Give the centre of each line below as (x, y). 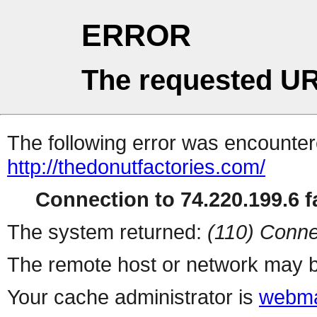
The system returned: (107, 232)
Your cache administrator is (133, 297)
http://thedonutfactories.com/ (136, 167)
